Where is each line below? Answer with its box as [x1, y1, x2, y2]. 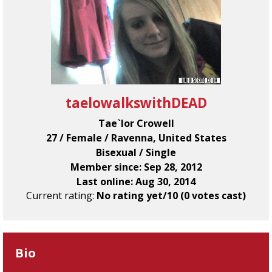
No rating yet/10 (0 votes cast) [97, 189, 246, 202]
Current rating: [26, 189, 97, 202]
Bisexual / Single [96, 146, 176, 159]
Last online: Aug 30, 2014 [76, 175, 195, 188]
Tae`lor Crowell [98, 117, 174, 130]
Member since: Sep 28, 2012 [70, 160, 202, 174]
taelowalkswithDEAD [65, 93, 207, 112]
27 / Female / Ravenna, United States [46, 131, 226, 144]
